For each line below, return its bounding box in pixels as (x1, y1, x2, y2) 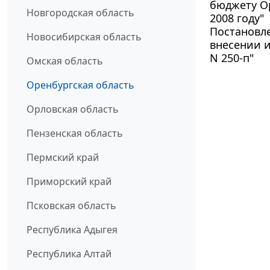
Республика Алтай (27, 246, 111, 260)
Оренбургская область (27, 78, 134, 92)
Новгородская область (27, 5, 134, 19)
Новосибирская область (27, 30, 142, 43)
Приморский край (27, 174, 111, 188)
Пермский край (27, 150, 99, 164)
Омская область (27, 54, 103, 67)
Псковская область (27, 198, 116, 212)
